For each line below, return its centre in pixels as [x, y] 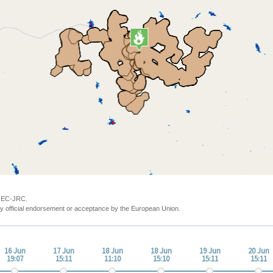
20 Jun [258, 251]
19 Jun [210, 251]
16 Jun [15, 251]
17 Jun [63, 251]
